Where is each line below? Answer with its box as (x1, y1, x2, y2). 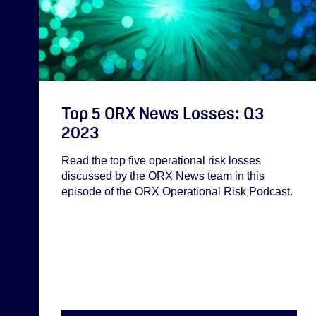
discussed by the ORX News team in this (61, 169, 265, 182)
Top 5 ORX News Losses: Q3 (61, 102, 264, 124)
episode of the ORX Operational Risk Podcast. (61, 185, 293, 197)
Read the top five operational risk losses (61, 154, 261, 166)
